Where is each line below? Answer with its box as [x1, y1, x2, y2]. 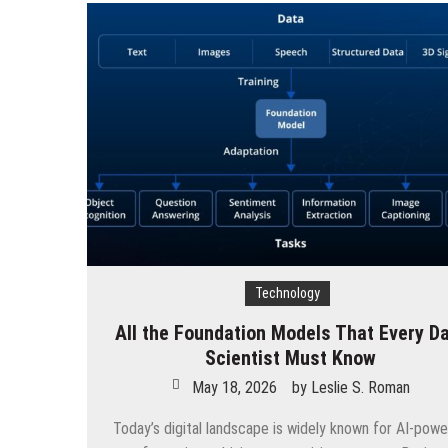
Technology [254, 285, 320, 302]
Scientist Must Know [205, 346, 377, 371]
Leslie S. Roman [310, 378, 410, 398]
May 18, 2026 [191, 378, 277, 398]
